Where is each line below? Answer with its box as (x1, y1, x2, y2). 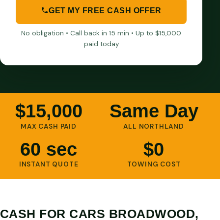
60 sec (20, 138, 78, 160)
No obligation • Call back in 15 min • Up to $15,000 (21, 28, 182, 37)
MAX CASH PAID (21, 122, 77, 131)
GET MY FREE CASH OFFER (49, 6, 162, 15)
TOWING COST (127, 160, 181, 169)
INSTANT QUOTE (19, 160, 79, 169)
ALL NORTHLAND (123, 122, 184, 131)
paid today (83, 39, 119, 48)
